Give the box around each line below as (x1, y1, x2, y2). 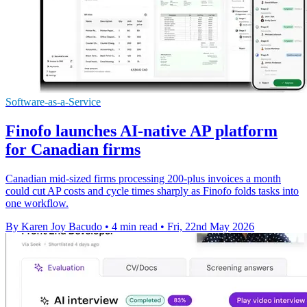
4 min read (112, 220, 158, 232)
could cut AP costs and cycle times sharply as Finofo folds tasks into (5, 184, 299, 197)
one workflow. (5, 197, 69, 209)
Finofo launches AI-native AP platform (5, 121, 278, 140)
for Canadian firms (5, 140, 140, 158)
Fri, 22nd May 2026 (167, 220, 254, 232)
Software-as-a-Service (5, 95, 101, 108)
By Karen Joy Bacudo (5, 220, 102, 232)
